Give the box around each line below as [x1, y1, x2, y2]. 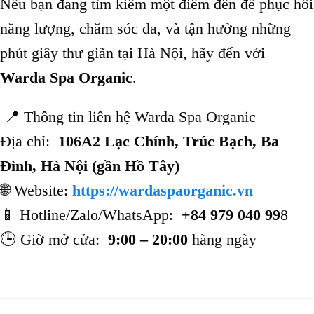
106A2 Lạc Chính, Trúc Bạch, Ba [58, 132, 279, 150]
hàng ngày [188, 230, 257, 248]
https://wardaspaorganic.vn [72, 181, 253, 199]
